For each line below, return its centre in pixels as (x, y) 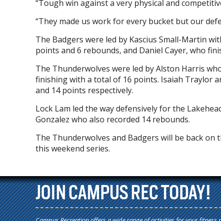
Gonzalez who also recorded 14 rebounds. (113, 119)
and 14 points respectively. (85, 90)
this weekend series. (73, 148)
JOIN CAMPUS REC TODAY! (123, 192)
